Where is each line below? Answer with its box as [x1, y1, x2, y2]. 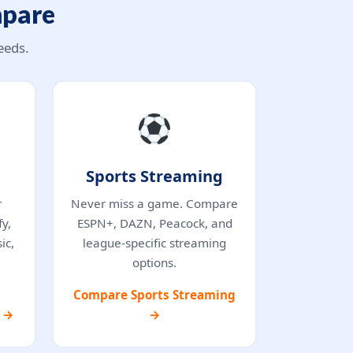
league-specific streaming [83, 234, 226, 251]
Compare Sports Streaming [73, 286, 236, 303]
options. [132, 254, 176, 270]
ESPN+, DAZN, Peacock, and [76, 214, 232, 231]
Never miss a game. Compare [71, 195, 238, 211]
